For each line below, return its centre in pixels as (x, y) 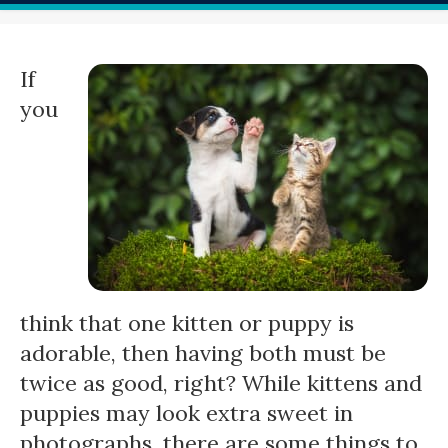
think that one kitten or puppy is (187, 322)
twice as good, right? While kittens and (221, 382)
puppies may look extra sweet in (186, 412)
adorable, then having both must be (203, 352)
